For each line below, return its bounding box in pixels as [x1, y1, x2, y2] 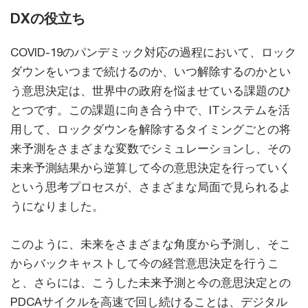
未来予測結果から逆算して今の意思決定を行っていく [10, 161, 291, 175]
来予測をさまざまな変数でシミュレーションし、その [10, 142, 291, 156]
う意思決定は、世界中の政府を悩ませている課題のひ [10, 84, 291, 98]
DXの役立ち [10, 10, 85, 27]
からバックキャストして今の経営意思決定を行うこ [10, 256, 279, 271]
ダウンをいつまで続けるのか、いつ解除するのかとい [10, 65, 291, 79]
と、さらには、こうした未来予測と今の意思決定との [10, 276, 291, 290]
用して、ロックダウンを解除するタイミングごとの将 [10, 122, 291, 137]
